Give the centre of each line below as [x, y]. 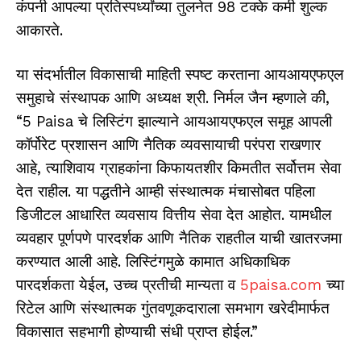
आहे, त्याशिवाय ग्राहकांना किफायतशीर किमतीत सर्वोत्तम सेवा [178, 168]
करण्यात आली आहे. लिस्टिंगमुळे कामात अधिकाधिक [153, 261]
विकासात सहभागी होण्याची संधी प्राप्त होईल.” [137, 332]
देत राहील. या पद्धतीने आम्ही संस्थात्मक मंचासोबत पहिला [166, 191]
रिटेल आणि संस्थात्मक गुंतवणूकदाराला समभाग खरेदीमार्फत [173, 308]
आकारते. [39, 30]
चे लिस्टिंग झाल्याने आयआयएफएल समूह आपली [205, 121]
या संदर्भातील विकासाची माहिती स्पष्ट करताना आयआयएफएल [180, 75]
